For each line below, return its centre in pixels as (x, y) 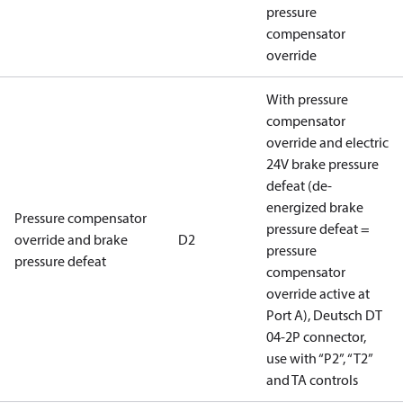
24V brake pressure (322, 164)
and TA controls (312, 380)
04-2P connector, (316, 336)
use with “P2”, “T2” (319, 358)
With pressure (307, 99)
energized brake (315, 207)
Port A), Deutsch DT (324, 315)
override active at (318, 293)
